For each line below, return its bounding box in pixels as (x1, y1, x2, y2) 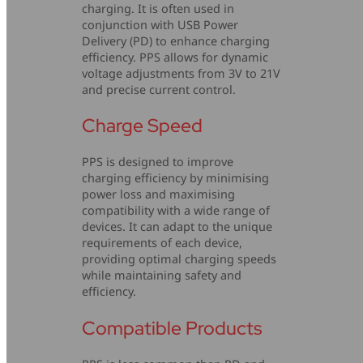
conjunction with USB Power (82, 16, 239, 32)
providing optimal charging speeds (82, 251, 277, 267)
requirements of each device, (82, 235, 243, 251)
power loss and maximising (82, 186, 236, 203)
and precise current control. (82, 81, 237, 97)
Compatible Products (82, 315, 263, 340)
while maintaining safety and (82, 267, 242, 284)
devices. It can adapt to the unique (82, 219, 273, 235)
